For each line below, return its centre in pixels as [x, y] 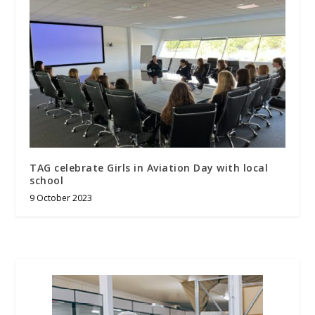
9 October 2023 [61, 198]
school [48, 181]
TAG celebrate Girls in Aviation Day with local [149, 168]
